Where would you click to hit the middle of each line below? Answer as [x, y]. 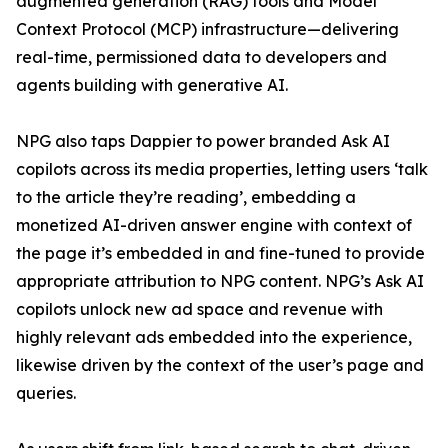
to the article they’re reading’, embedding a [186, 197]
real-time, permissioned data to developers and [201, 57]
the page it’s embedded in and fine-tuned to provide [220, 253]
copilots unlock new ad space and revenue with [199, 309]
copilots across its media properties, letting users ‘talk [222, 169]
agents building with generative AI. [152, 85]
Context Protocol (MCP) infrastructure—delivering [207, 29]
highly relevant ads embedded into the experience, [214, 337]
